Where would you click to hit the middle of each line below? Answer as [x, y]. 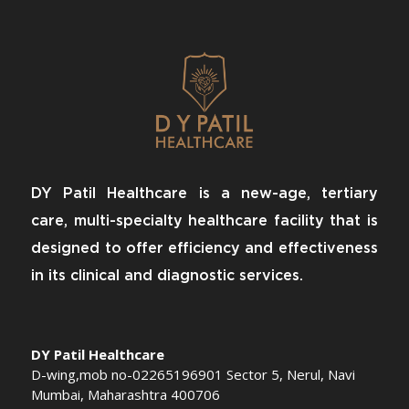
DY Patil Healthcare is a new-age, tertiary [204, 194]
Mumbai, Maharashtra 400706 [126, 395]
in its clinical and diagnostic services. [168, 276]
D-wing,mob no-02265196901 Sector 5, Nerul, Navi [194, 375]
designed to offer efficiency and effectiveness [204, 249]
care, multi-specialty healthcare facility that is [204, 221]
